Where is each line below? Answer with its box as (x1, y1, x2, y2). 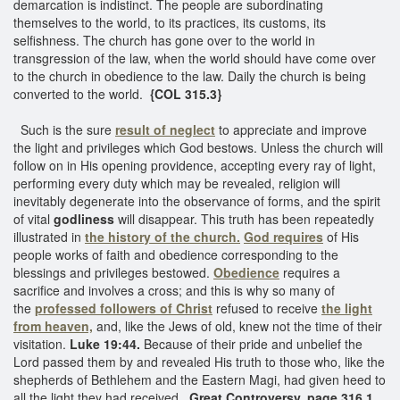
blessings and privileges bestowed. (13, 262, 213, 281)
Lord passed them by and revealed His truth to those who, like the (13, 352, 385, 371)
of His (323, 227, 359, 246)
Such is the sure (13, 120, 112, 138)
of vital (13, 209, 54, 228)
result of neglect (115, 120, 215, 138)
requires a (279, 262, 340, 281)
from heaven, (13, 316, 93, 335)
